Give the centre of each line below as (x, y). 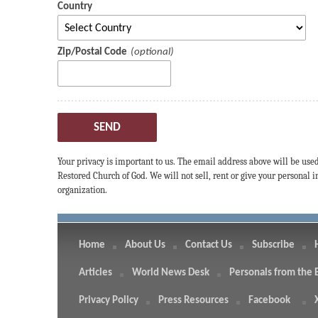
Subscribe (273, 245)
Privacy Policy (108, 300)
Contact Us (208, 245)
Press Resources (193, 300)
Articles (95, 273)
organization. (82, 190)
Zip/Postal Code (92, 53)
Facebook (270, 300)
